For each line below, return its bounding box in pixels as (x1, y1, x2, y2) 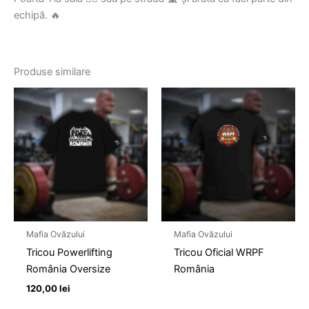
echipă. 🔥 (14, 9, 61, 22)
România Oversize (26, 263, 110, 276)
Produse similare (14, 66, 90, 79)
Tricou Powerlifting (26, 246, 112, 259)
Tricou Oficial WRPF (173, 246, 264, 259)
